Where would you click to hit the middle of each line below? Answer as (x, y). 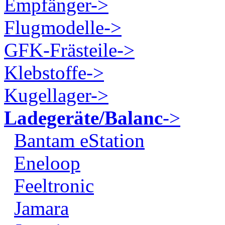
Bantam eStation (79, 140)
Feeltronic (54, 185)
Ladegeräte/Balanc (83, 118)
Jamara (41, 208)
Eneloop (47, 163)
